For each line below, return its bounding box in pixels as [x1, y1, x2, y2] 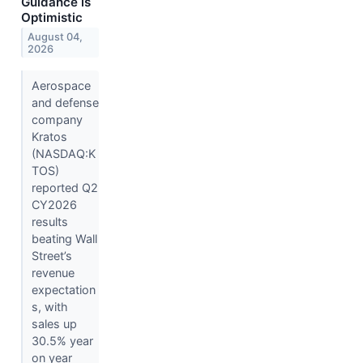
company [31, 112, 83, 126]
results [31, 214, 68, 228]
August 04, [28, 30, 83, 43]
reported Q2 [31, 180, 98, 194]
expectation [31, 282, 96, 297]
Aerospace [31, 78, 91, 92]
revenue [31, 265, 75, 280]
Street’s [31, 248, 72, 263]
